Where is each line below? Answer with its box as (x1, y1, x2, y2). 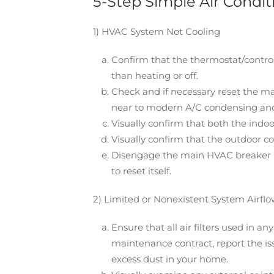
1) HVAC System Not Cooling (93, 26, 220, 37)
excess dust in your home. (111, 253, 228, 265)
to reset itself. (111, 165, 171, 177)
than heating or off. (111, 70, 198, 81)
